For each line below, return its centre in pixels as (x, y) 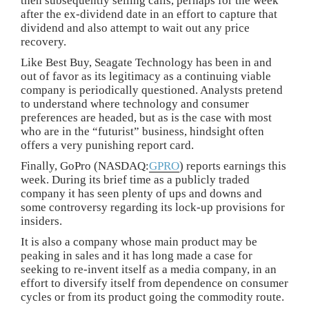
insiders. (41, 221)
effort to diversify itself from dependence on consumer (154, 283)
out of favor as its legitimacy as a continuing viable (146, 76)
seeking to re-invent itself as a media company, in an (149, 269)
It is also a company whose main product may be (139, 242)
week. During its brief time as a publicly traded (135, 180)
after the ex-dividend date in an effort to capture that (149, 14)
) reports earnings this (233, 166)
